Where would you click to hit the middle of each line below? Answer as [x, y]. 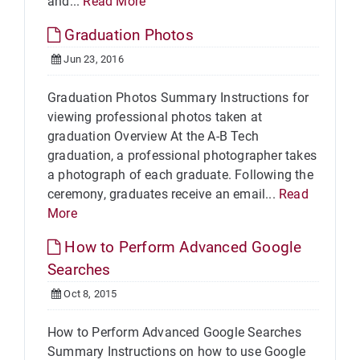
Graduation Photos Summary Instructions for [178, 98]
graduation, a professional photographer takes [182, 155]
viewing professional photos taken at [155, 117]
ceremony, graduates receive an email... [163, 194]
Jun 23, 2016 [92, 59]
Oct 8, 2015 [89, 294]
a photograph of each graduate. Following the [180, 175]
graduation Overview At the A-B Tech [153, 136]
